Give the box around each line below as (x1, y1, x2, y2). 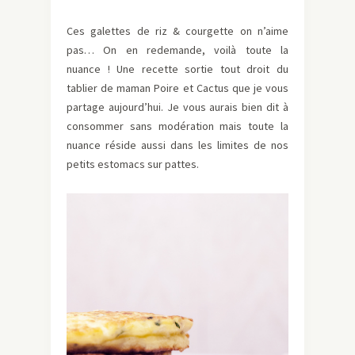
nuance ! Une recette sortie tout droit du (67, 62, 288, 77)
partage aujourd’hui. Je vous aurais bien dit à (67, 100, 288, 115)
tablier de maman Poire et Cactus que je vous (67, 81, 288, 96)
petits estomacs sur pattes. (67, 157, 199, 172)
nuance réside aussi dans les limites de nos (67, 138, 288, 153)
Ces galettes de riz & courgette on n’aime (67, 24, 288, 39)
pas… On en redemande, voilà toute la (67, 43, 288, 58)
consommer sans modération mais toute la (67, 119, 288, 134)
